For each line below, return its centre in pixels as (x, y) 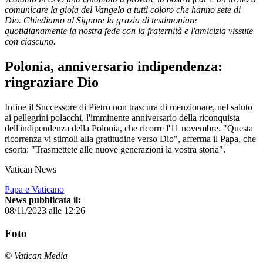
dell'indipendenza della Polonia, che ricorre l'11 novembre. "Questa (129, 128)
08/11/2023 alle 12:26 (45, 210)
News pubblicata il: (43, 200)
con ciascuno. (31, 41)
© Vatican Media (36, 256)
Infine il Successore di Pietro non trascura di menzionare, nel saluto (129, 107)
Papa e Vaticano (34, 189)
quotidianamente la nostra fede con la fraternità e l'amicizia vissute (129, 31)
